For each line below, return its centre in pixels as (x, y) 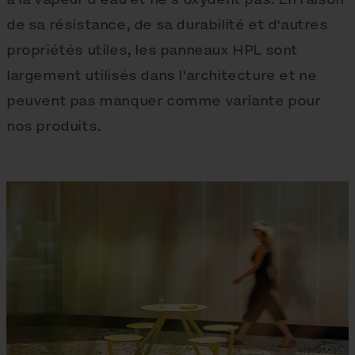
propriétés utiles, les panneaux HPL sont (153, 49)
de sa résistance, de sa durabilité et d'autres (167, 24)
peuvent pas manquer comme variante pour (164, 100)
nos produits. (54, 125)
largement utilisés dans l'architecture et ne (162, 74)
